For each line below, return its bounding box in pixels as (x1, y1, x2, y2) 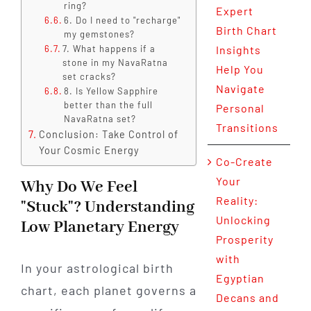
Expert (215, 4, 253, 18)
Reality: (215, 194, 258, 208)
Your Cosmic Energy (38, 144, 140, 157)
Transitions (215, 121, 278, 135)
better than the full (64, 99, 153, 111)
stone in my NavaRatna (62, 57, 169, 69)
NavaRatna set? (64, 113, 137, 125)
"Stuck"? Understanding (20, 197, 194, 218)
